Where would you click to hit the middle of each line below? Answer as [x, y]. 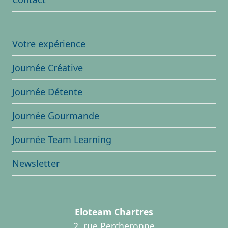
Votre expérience [49, 44]
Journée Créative [48, 67]
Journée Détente [47, 91]
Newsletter [36, 163]
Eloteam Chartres [114, 212]
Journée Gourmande [56, 115]
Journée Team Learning [62, 139]
